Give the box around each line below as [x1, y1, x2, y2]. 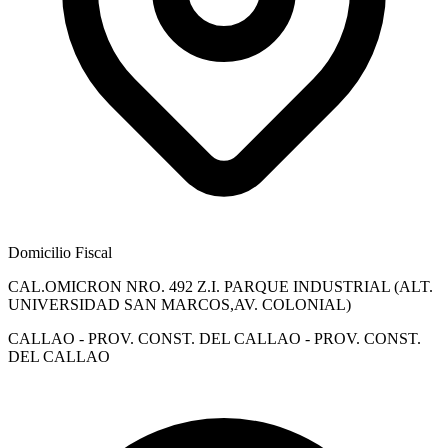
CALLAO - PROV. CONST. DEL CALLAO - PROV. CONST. [8, 329, 421, 347]
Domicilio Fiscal [8, 243, 112, 261]
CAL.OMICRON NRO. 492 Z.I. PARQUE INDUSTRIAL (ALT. [8, 277, 433, 295]
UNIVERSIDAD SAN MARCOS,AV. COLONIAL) [8, 295, 351, 313]
